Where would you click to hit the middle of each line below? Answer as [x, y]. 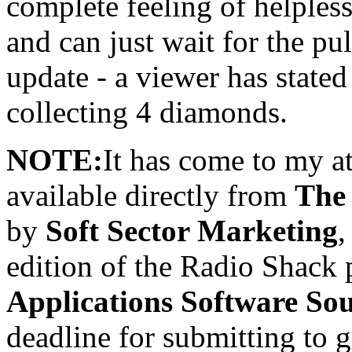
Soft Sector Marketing [192, 231]
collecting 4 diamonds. [147, 112]
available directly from [150, 196]
